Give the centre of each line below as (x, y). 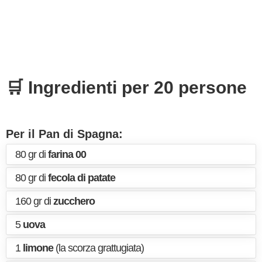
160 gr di (34, 201)
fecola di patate (82, 178)
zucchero (74, 201)
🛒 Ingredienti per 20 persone (126, 87)
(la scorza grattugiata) (99, 248)
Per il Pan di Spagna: (64, 134)
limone (38, 248)
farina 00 (67, 154)
